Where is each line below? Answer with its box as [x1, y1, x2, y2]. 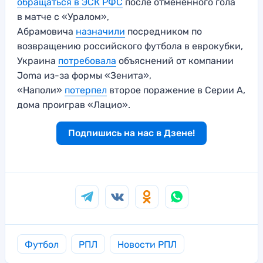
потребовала [58, 55, 116, 67]
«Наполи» [17, 85, 65, 96]
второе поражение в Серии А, [107, 85, 245, 96]
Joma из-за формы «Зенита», [17, 70, 151, 82]
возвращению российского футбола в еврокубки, [17, 41, 243, 52]
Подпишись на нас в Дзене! [68, 127, 195, 139]
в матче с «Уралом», [17, 11, 109, 23]
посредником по [125, 26, 202, 38]
